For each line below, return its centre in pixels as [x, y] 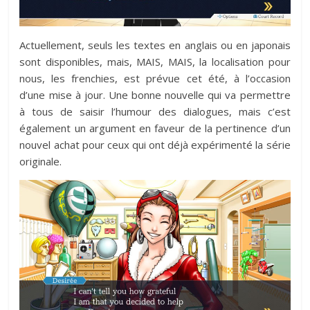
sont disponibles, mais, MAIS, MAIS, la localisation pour [155, 61]
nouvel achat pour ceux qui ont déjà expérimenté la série [155, 144]
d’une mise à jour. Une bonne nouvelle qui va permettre [155, 94]
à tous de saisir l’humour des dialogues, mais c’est [155, 111]
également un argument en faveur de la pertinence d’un [155, 128]
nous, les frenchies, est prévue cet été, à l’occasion [155, 78]
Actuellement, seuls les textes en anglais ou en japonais [155, 45]
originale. [41, 161]
